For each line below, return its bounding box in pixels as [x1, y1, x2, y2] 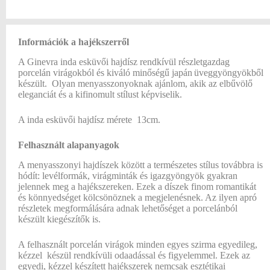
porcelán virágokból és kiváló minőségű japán [18, 67, 192, 78]
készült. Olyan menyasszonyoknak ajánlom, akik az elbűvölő [18, 78, 253, 89]
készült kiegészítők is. [18, 213, 101, 224]
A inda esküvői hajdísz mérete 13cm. [18, 114, 160, 125]
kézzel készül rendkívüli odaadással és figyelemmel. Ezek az [18, 250, 250, 260]
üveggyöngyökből [194, 67, 263, 78]
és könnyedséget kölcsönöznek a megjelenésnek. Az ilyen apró [18, 192, 257, 202]
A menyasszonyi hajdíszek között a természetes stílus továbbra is [18, 159, 263, 170]
